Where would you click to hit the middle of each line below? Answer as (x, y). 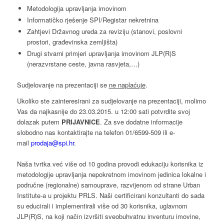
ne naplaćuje (127, 85)
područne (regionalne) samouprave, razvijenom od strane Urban (108, 185)
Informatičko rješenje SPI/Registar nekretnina (92, 20)
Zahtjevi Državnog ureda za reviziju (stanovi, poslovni (104, 31)
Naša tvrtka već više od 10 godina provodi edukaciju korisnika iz (110, 164)
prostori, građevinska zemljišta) (72, 42)
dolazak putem (39, 122)
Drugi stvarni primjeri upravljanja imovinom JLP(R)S (101, 53)
